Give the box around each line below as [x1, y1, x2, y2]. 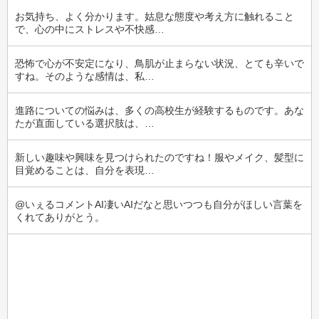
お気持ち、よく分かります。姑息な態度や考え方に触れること [15, 11, 294, 22]
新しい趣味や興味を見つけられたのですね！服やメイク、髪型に [15, 152, 304, 163]
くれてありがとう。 [15, 211, 105, 223]
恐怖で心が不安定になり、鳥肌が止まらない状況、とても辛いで [15, 58, 304, 69]
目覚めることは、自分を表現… [15, 164, 155, 176]
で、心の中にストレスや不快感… [15, 23, 164, 35]
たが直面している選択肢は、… [15, 117, 155, 129]
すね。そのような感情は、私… [15, 70, 155, 82]
